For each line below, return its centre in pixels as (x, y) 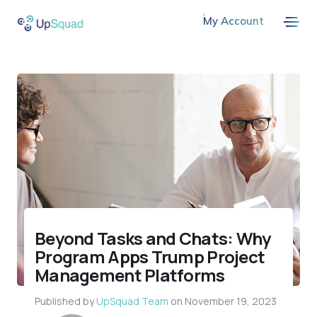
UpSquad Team (133, 301)
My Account (234, 21)
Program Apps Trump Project (150, 257)
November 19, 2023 (231, 301)
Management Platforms (130, 275)
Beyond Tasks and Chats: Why (153, 238)
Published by (65, 301)
